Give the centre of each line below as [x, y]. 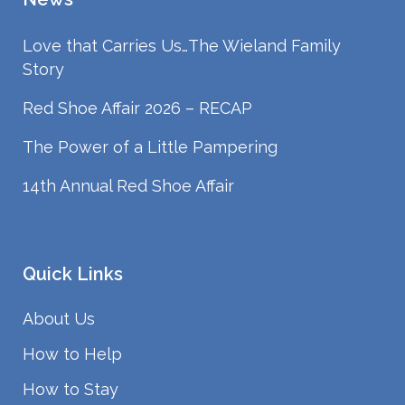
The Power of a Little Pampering [150, 147]
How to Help [72, 354]
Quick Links [73, 274]
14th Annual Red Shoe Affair [128, 186]
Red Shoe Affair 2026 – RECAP [137, 108]
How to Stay [71, 390]
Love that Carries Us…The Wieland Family [182, 46]
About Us [59, 319]
